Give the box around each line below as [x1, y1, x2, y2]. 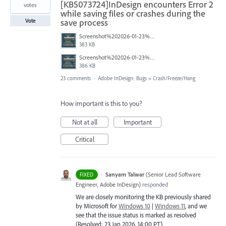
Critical [75, 135, 94, 144]
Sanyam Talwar [105, 171, 144, 179]
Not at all [72, 118, 97, 127]
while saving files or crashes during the [61, 8, 205, 20]
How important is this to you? [61, 99, 142, 108]
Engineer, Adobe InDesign [76, 181, 139, 189]
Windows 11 [155, 202, 185, 210]
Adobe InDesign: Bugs [98, 75, 147, 82]
